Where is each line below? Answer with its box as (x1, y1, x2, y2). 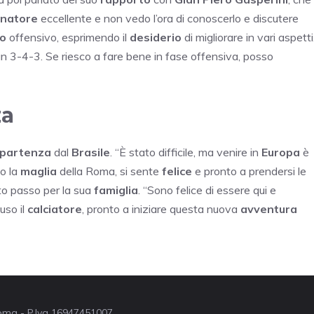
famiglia (94, 182, 138, 197)
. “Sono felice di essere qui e (138, 182, 276, 197)
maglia (20, 163, 57, 178)
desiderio (130, 29, 182, 44)
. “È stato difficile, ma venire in (110, 144, 261, 159)
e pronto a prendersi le (192, 163, 306, 178)
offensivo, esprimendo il (6, 29, 130, 44)
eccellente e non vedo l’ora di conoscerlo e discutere (38, 11, 299, 25)
